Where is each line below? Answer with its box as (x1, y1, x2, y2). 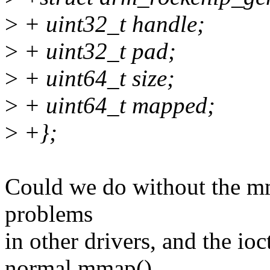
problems (5, 201, 93, 227)
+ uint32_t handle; (18, 11, 205, 37)
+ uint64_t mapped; (18, 92, 215, 119)
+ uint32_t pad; (18, 38, 176, 64)
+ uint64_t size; (18, 65, 175, 92)
